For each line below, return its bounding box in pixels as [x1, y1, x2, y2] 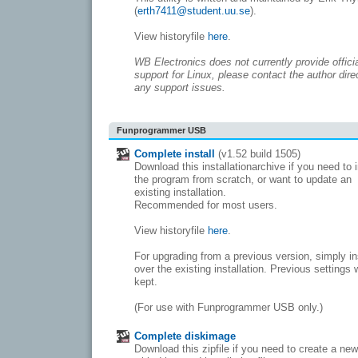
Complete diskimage [134, 330, 236, 342]
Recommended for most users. [134, 199, 277, 211]
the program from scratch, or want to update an [134, 173, 352, 185]
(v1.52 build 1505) [215, 148, 300, 160]
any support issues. [134, 82, 225, 93]
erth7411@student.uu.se [137, 5, 250, 17]
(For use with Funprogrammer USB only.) [134, 301, 323, 313]
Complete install [134, 148, 215, 160]
